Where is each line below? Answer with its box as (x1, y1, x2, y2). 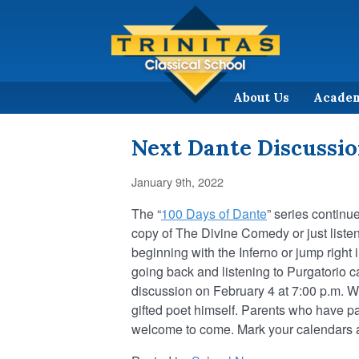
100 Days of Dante (161, 204, 267, 223)
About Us (233, 89, 289, 105)
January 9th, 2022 (131, 172, 224, 190)
